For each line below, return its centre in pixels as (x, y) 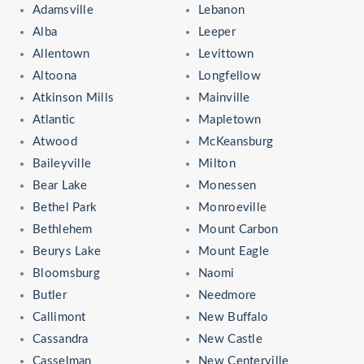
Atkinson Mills (74, 97)
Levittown (226, 54)
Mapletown (230, 119)
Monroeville (233, 207)
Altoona (55, 76)
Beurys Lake (67, 251)
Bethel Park (65, 207)
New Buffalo (234, 317)
